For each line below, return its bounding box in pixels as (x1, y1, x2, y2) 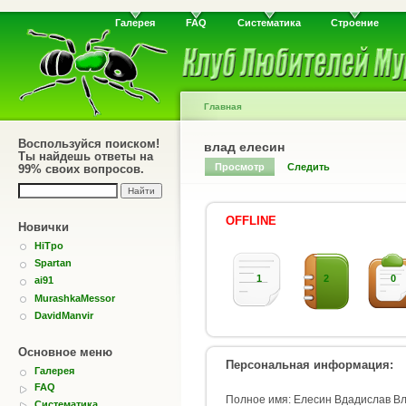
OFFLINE (226, 214, 276, 227)
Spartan (34, 257, 72, 269)
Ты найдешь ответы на (18, 150, 153, 163)
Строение (331, 17, 380, 29)
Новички (18, 220, 69, 234)
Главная (204, 101, 242, 111)
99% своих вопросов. (18, 162, 144, 176)
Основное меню (18, 345, 112, 360)
